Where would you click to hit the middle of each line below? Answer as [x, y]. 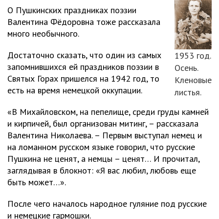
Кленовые [193, 80]
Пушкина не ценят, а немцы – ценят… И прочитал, [103, 159]
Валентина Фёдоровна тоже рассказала [84, 22]
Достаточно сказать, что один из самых [84, 55]
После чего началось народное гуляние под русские [107, 204]
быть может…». [37, 182]
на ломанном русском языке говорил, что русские [101, 147]
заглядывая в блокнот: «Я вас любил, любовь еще [102, 170]
